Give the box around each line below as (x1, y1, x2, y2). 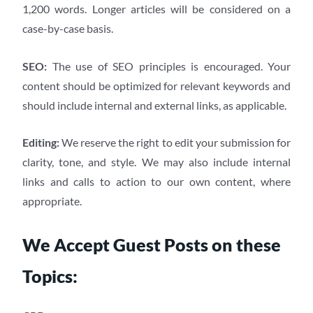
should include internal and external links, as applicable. (22, 98, 286, 112)
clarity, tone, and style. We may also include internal (22, 155, 291, 169)
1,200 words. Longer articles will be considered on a (22, 1, 291, 15)
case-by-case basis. (22, 21, 113, 35)
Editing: (22, 136, 59, 150)
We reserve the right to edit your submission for (59, 136, 291, 150)
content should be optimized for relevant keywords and (22, 78, 291, 92)
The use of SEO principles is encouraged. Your (47, 59, 291, 73)
